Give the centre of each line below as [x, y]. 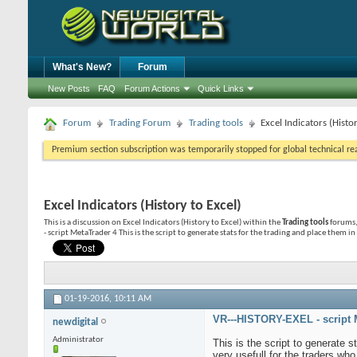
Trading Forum [140, 123]
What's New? [82, 67]
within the [262, 223]
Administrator [78, 340]
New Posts [69, 88]
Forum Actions [152, 88]
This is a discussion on [83, 223]
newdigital [76, 323]
